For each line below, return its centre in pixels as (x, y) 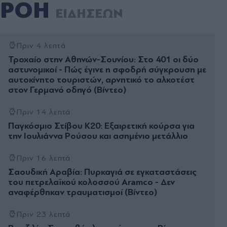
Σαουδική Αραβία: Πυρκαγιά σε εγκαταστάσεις (102, 172)
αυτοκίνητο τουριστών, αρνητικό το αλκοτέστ (101, 80)
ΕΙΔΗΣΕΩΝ (89, 13)
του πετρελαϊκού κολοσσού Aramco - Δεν (91, 182)
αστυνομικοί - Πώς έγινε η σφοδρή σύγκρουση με (107, 69)
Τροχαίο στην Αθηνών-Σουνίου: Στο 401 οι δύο (103, 59)
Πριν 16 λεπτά (44, 158)
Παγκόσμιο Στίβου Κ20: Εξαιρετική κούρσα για (101, 126)
